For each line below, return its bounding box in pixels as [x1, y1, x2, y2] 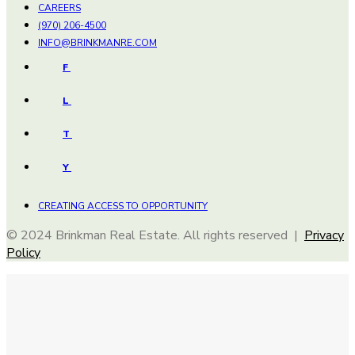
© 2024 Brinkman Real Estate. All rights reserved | [6, 227, 304, 244]
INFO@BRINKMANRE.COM [38, 36, 157, 49]
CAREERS [38, 2, 81, 14]
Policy [6, 244, 40, 261]
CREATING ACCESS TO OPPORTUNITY [38, 200, 208, 212]
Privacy [304, 227, 344, 244]
